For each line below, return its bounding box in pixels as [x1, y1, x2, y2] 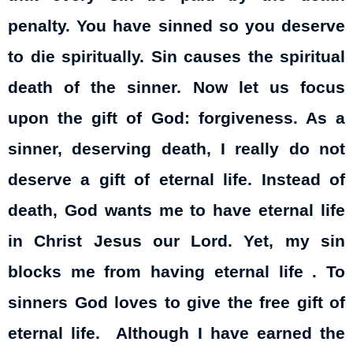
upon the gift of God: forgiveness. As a [8, 109, 345, 128]
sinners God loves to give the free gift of [8, 293, 345, 313]
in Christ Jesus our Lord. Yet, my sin [8, 232, 345, 251]
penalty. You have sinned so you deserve [8, 17, 345, 36]
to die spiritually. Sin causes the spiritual [8, 47, 345, 67]
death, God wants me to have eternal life [8, 201, 345, 221]
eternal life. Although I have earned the [8, 324, 345, 344]
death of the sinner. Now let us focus [8, 78, 345, 98]
